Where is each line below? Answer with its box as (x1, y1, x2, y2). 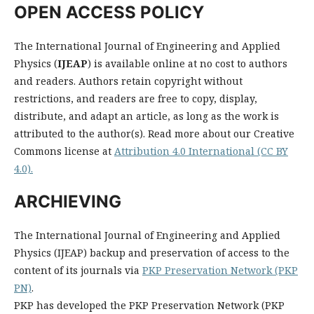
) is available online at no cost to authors (88, 57, 287, 70)
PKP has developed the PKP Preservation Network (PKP (14, 299, 285, 312)
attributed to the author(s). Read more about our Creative (14, 127, 294, 140)
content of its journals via (14, 264, 142, 277)
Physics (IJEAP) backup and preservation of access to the (14, 246, 289, 259)
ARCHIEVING (14, 191, 121, 212)
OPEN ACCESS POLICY (14, 2, 204, 22)
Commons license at (14, 144, 114, 158)
